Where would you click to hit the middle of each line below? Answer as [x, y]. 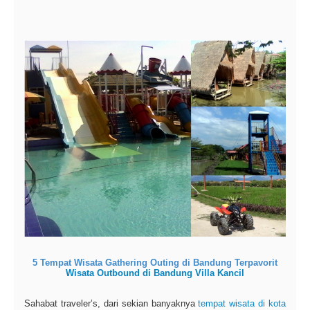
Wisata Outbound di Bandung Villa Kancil [155, 273]
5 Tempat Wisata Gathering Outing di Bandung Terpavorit [155, 262]
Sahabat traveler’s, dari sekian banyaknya [111, 303]
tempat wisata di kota [242, 303]
